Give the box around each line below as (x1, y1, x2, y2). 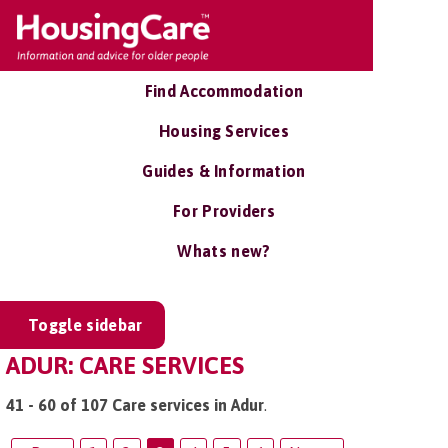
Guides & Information (142, 162, 306, 180)
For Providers (172, 202, 276, 220)
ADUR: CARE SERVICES (6, 352, 244, 379)
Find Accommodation (144, 82, 304, 100)
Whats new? (177, 242, 271, 260)
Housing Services (158, 122, 290, 140)
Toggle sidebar (28, 316, 143, 334)
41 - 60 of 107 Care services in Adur (6, 396, 264, 414)
